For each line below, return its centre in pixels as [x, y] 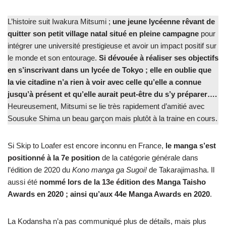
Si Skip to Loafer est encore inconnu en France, [87, 146]
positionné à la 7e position [54, 158]
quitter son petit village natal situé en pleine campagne [104, 34]
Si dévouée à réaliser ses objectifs [158, 58]
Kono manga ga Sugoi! [109, 170]
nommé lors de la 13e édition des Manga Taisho [123, 182]
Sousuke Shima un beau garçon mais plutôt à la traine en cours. [112, 119]
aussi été [23, 182]
